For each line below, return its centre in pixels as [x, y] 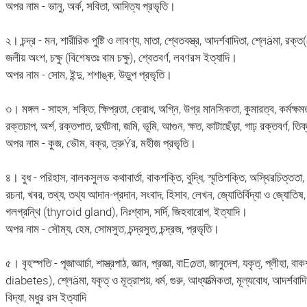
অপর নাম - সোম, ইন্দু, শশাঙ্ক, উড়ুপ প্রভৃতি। [88, 75]
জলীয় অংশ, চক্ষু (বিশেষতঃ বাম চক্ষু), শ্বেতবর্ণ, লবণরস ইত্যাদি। [121, 58]
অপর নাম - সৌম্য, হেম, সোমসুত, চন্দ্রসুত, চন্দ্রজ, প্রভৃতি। [112, 229]
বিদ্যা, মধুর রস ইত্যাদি [46, 297]
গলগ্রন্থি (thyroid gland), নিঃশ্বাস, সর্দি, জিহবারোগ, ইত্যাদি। [126, 212]
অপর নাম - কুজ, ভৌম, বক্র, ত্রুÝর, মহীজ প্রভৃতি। [100, 143]
